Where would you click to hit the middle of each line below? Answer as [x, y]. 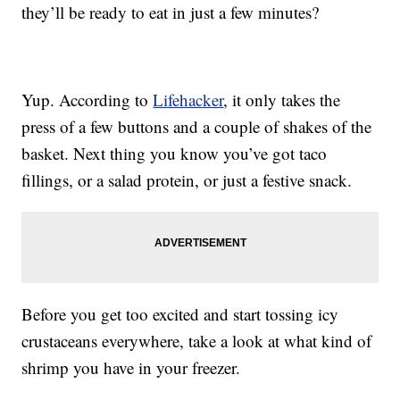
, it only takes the [282, 100]
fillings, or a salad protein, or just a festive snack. [187, 180]
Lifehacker [188, 100]
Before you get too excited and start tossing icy [180, 314]
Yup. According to [87, 100]
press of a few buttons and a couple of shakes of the [197, 127]
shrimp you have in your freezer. [131, 368]
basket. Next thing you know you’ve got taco [175, 154]
